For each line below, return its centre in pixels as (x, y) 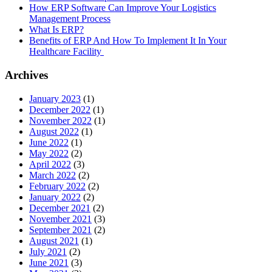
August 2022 (54, 131)
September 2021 (60, 229)
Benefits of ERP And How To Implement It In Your (128, 41)
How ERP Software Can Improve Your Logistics (123, 8)
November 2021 (60, 219)
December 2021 (60, 208)
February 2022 (57, 186)
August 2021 (54, 240)
